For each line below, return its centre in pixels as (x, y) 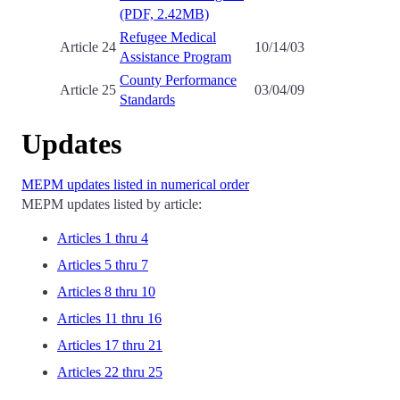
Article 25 (88, 90)
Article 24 (88, 47)
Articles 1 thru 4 (103, 238)
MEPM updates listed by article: (112, 204)
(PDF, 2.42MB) (164, 14)
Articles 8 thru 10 (106, 292)
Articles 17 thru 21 (110, 345)
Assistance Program (175, 57)
